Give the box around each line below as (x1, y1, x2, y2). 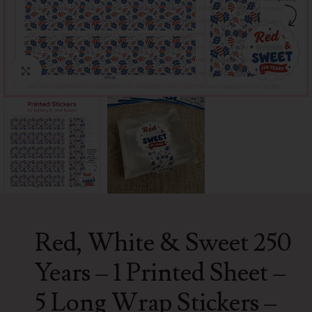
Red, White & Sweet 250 (35, 227, 292, 260)
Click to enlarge (41, 64, 124, 77)
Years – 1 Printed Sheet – (35, 257, 286, 290)
